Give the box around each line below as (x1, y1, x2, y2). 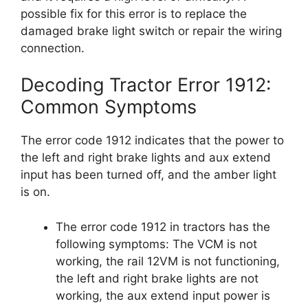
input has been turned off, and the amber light (21, 168, 276, 181)
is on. (21, 185, 50, 199)
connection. (21, 41, 85, 55)
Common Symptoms (21, 96, 197, 118)
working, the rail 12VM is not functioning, (56, 254, 280, 268)
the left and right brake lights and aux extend (21, 151, 271, 164)
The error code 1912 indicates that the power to (21, 133, 284, 147)
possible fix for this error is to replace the (21, 6, 247, 21)
